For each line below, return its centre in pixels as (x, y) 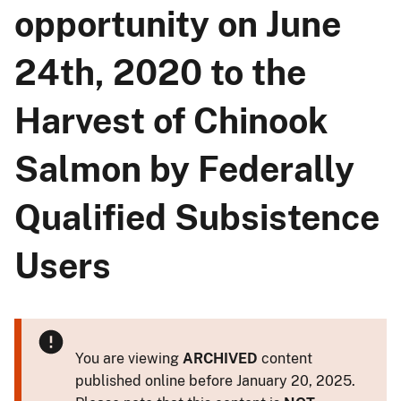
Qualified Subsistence (197, 217)
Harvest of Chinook (171, 120)
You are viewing (129, 358)
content (285, 358)
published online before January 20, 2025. (215, 380)
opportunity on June (178, 24)
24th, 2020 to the (160, 72)
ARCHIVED (220, 358)
